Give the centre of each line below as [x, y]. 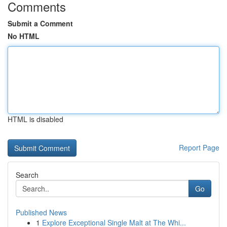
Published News [41, 212]
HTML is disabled [35, 119]
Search [27, 175]
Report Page [199, 147]
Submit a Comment [40, 23]
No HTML [24, 36]
